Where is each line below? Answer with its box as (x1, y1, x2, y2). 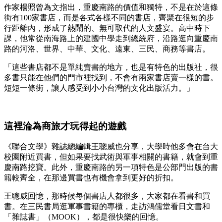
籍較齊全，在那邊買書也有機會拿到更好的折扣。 (4, 173, 178, 182)
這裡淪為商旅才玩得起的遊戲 (4, 120, 126, 131)
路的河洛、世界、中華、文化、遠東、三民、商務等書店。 (4, 44, 210, 53)
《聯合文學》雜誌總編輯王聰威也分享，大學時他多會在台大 (4, 142, 218, 151)
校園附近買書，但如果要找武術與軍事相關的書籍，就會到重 (4, 153, 218, 162)
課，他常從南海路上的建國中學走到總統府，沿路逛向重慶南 (4, 34, 218, 43)
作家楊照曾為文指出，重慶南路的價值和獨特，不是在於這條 (4, 2, 218, 11)
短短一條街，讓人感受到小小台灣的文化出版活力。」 (4, 83, 194, 92)
